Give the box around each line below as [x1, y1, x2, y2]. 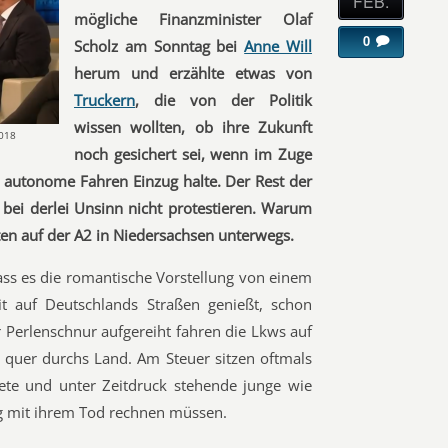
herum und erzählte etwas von [74, 63, 312, 83]
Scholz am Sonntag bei [74, 36, 245, 56]
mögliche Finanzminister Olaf [74, 9, 312, 29]
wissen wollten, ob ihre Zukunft [74, 117, 312, 137]
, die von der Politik [135, 90, 312, 110]
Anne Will [244, 36, 313, 56]
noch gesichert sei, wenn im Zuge [74, 144, 312, 164]
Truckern [74, 90, 135, 110]
